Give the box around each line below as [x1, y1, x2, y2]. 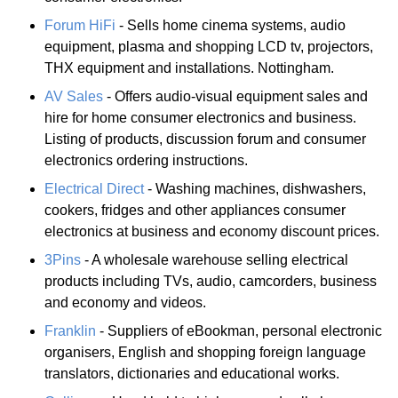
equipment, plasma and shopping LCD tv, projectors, [44, 38, 373, 54]
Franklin [44, 322, 96, 338]
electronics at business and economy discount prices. [44, 223, 379, 239]
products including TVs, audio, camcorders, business [44, 273, 377, 289]
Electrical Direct [44, 180, 144, 196]
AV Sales [44, 88, 103, 104]
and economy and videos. [44, 294, 206, 310]
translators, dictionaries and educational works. [44, 365, 339, 381]
